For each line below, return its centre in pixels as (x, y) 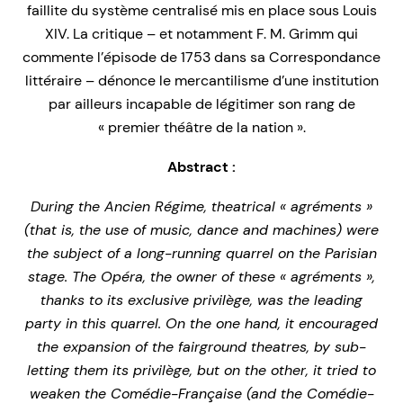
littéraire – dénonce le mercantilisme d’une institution (201, 81)
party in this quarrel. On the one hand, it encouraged (201, 324)
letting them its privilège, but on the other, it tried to (201, 371)
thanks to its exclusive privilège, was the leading (201, 300)
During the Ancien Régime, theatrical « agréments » (201, 207)
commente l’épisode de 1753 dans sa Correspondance (201, 58)
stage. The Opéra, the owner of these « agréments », (201, 277)
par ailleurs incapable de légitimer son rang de (201, 104)
